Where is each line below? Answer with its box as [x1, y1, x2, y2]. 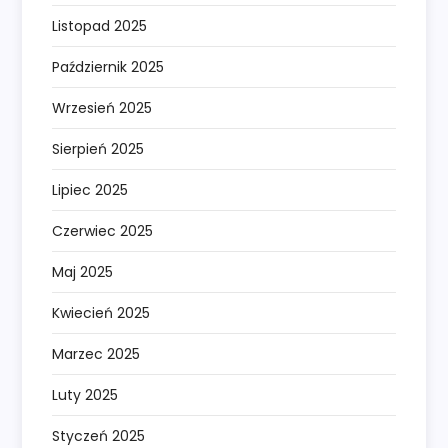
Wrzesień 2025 [52, 98, 153, 119]
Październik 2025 [52, 57, 165, 78]
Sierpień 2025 [52, 139, 145, 160]
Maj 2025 [52, 262, 114, 283]
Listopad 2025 [52, 16, 148, 37]
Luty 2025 [52, 385, 119, 406]
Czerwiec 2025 [52, 221, 154, 242]
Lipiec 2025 [52, 180, 129, 201]
